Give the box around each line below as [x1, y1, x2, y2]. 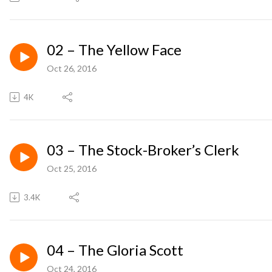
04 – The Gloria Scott [47, 240, 183, 259]
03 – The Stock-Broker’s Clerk [47, 140, 239, 158]
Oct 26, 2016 [47, 63, 97, 73]
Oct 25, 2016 [47, 163, 97, 174]
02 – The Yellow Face [47, 40, 182, 58]
